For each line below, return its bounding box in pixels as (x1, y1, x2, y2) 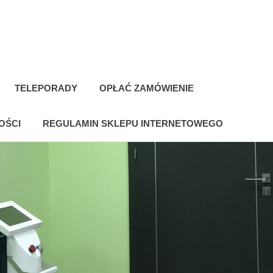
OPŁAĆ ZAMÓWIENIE (99, 82, 194, 93)
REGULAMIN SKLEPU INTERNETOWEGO (43, 118, 223, 129)
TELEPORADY (15, 82, 77, 93)
